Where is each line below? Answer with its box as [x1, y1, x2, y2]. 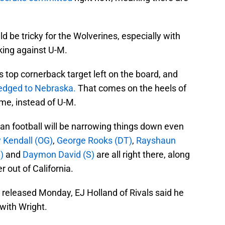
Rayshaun [136, 135, 176, 146]
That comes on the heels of [76, 83, 186, 94]
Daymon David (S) [23, 149, 94, 160]
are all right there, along [94, 149, 190, 160]
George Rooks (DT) [55, 135, 132, 146]
